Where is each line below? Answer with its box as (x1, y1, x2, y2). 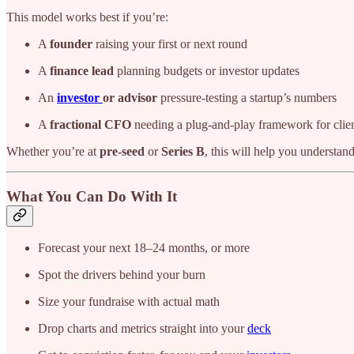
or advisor (103, 90, 157, 104)
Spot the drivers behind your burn (38, 268, 205, 282)
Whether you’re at (6, 144, 100, 158)
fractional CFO (50, 117, 131, 131)
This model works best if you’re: (6, 9, 168, 24)
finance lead (50, 63, 114, 77)
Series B (161, 144, 205, 158)
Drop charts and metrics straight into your (38, 322, 247, 336)
